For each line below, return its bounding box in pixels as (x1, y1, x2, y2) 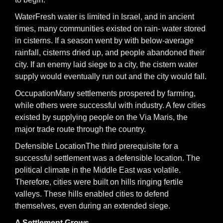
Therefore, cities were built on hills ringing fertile (15, 178, 183, 186)
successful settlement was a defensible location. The (15, 154, 200, 162)
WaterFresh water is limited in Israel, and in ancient (15, 12, 194, 21)
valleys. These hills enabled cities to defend (15, 190, 169, 198)
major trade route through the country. (15, 125, 146, 133)
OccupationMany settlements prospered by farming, (15, 89, 196, 98)
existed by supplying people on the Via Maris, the (15, 113, 188, 121)
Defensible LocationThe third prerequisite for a (15, 142, 178, 150)
